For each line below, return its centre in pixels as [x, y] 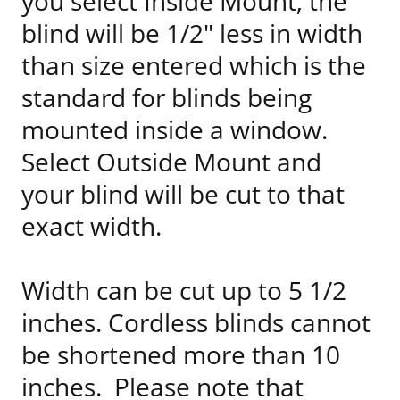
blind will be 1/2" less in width [192, 33]
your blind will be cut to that [183, 194]
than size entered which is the [194, 65]
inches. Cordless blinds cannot [196, 322]
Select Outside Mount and [171, 162]
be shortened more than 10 [181, 354]
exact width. [92, 226]
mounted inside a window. [175, 129]
